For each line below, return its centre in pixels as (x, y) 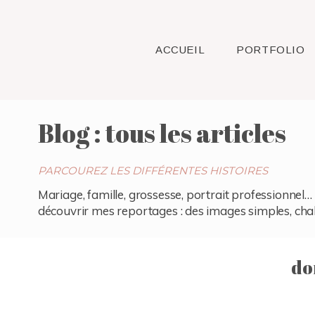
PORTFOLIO (271, 49)
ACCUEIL (180, 49)
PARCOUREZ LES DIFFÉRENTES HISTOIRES (153, 171)
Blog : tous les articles (162, 133)
